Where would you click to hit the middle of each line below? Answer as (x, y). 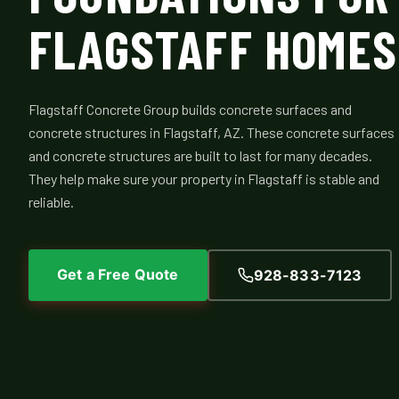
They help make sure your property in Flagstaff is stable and (204, 179)
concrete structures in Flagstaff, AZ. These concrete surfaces (212, 133)
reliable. (51, 202)
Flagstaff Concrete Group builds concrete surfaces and (190, 110)
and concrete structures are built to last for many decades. (200, 156)
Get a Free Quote (118, 274)
